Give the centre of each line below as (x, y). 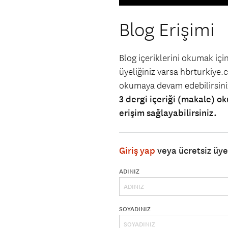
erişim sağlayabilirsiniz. (168, 113)
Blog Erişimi (167, 31)
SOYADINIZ (135, 209)
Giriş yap (137, 151)
